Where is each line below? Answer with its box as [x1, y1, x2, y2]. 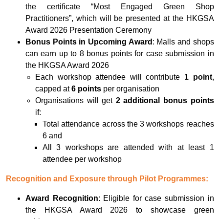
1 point [184, 73, 212, 82]
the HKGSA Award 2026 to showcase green [25, 206, 214, 215]
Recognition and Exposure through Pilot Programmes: [6, 175, 208, 183]
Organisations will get [35, 96, 116, 105]
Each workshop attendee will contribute [35, 73, 184, 82]
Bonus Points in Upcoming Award [25, 38, 153, 46]
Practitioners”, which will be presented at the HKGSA [25, 14, 214, 23]
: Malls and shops [152, 38, 214, 46]
